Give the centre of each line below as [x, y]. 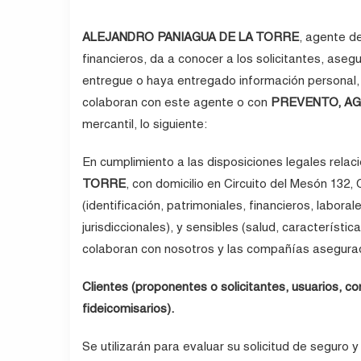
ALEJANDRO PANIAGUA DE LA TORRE [191, 37]
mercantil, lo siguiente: [145, 124]
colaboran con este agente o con [176, 102]
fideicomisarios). [128, 309]
